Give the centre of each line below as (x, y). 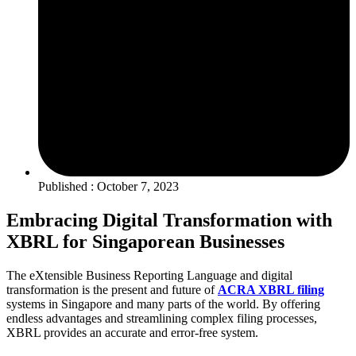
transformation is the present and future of (112, 289)
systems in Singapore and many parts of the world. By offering (163, 304)
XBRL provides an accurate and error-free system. (134, 332)
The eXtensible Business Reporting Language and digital (149, 275)
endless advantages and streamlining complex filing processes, (162, 318)
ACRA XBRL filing (271, 289)
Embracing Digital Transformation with (169, 220)
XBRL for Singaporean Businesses (145, 241)
